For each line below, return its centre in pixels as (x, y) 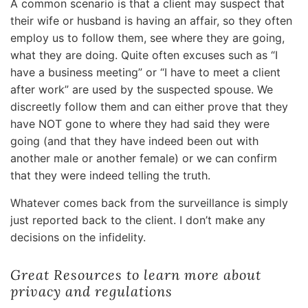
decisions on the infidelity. (78, 237)
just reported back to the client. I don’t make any (138, 220)
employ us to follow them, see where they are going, (147, 38)
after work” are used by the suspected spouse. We (142, 90)
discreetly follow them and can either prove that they (149, 107)
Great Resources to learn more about (136, 274)
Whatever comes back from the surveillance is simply (149, 202)
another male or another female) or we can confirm (144, 158)
